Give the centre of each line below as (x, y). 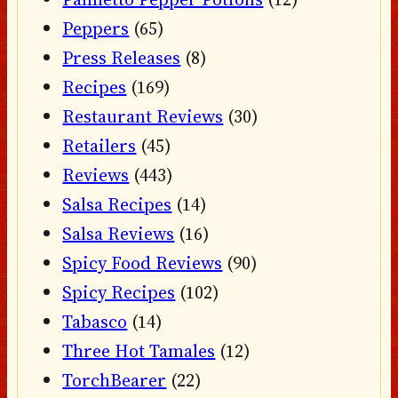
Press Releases (122, 58)
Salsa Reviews (119, 234)
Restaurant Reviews (143, 117)
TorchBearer (115, 381)
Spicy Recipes (119, 293)
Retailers (99, 146)
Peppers (96, 29)
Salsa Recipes (117, 205)
